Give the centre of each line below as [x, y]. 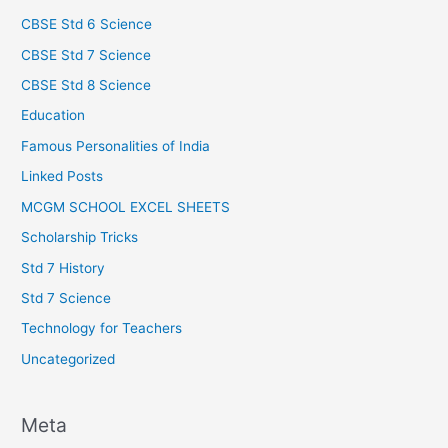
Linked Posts [62, 176]
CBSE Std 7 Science [86, 54]
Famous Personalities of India [116, 145]
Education [53, 115]
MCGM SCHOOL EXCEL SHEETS [126, 206]
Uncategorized [68, 358]
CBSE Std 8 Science [86, 85]
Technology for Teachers [102, 328]
